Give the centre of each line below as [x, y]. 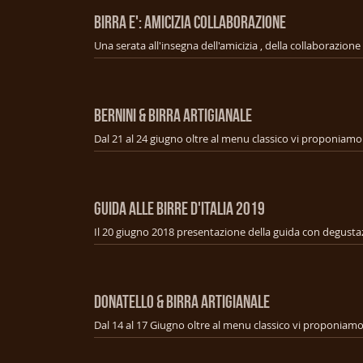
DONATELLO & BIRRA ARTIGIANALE [182, 301]
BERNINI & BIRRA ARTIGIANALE [173, 115]
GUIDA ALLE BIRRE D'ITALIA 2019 [179, 208]
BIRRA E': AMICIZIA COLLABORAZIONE [190, 21]
